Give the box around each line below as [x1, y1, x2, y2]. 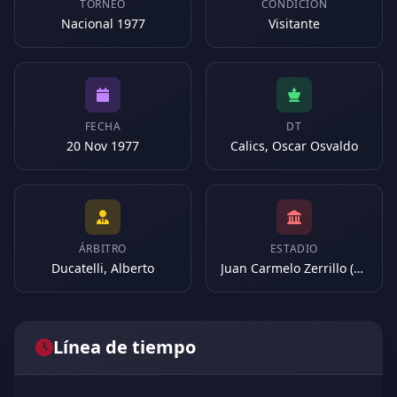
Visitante [269, 15, 320, 32]
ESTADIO [269, 241, 319, 256]
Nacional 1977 [60, 15, 145, 32]
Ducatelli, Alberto [51, 260, 154, 276]
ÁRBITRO [78, 241, 128, 256]
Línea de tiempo [53, 335, 196, 359]
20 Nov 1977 [66, 137, 139, 154]
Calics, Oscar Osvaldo [230, 137, 358, 154]
